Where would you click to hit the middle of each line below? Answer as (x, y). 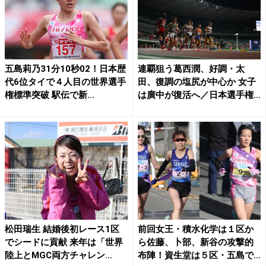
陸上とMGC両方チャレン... (58, 256)
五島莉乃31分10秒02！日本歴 (65, 69)
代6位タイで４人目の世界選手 (65, 82)
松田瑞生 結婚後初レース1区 (62, 229)
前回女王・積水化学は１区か (196, 229)
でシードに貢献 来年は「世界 (64, 243)
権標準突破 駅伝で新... (50, 95)
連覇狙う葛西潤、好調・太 (191, 69)
